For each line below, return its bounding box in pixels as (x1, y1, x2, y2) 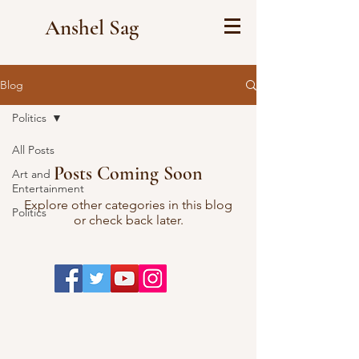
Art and (12, 167, 50, 181)
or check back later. (73, 212, 184, 228)
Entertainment (12, 181, 84, 196)
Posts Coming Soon (54, 162, 203, 185)
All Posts (12, 143, 54, 157)
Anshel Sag (45, 14, 139, 41)
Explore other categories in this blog (24, 197, 232, 212)
